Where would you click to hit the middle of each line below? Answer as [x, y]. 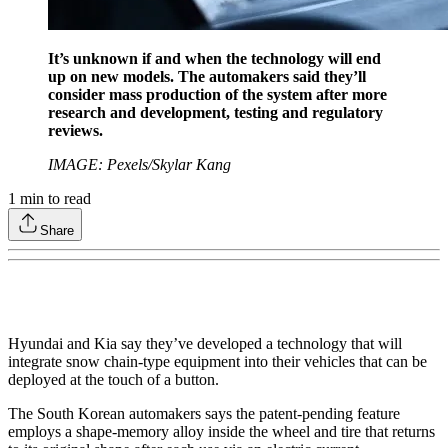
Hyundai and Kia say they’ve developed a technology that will [205, 343]
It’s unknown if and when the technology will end [214, 58]
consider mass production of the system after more [217, 94]
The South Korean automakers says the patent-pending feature [204, 413]
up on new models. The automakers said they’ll [207, 76]
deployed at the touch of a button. [113, 379]
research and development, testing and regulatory [215, 112]
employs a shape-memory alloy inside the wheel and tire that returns [221, 431]
